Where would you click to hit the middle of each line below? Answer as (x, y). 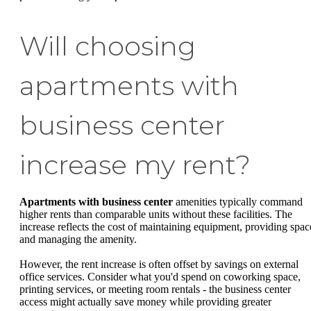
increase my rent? (135, 165)
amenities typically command (238, 202)
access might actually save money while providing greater (145, 301)
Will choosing (108, 47)
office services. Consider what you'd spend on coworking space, (160, 276)
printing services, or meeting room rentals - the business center (155, 289)
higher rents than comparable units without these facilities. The (156, 215)
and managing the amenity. (78, 239)
